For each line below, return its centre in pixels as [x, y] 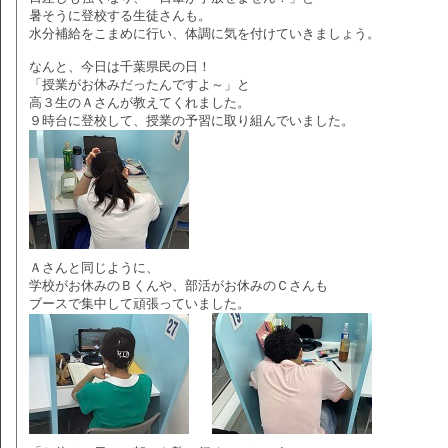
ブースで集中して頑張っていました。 [139, 303]
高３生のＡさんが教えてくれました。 [139, 102]
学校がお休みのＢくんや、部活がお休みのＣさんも [178, 285]
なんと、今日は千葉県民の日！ [120, 66]
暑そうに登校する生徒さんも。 [120, 15]
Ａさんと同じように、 [94, 267]
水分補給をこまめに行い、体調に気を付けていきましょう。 [204, 33]
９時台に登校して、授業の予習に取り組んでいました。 [191, 120]
